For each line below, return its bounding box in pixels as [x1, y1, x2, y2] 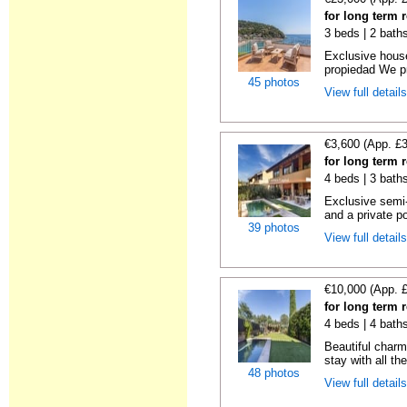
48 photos [248, 366, 300, 380]
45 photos [248, 75, 300, 89]
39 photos [248, 221, 300, 234]
